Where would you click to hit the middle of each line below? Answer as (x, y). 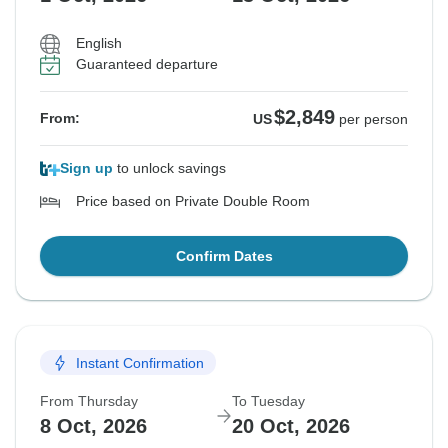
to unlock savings (169, 168)
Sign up (86, 168)
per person (373, 119)
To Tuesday (268, 401)
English (99, 43)
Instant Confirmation (140, 362)
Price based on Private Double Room (193, 201)
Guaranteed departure (147, 64)
